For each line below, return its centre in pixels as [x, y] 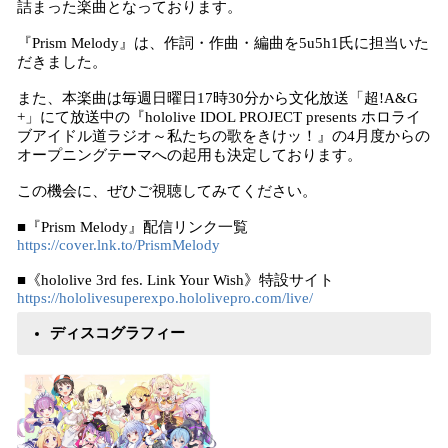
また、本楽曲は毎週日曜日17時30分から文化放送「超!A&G [217, 98]
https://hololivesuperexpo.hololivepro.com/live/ [165, 298]
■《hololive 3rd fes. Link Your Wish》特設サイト [175, 280]
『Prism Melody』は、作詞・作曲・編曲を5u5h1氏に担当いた [223, 43]
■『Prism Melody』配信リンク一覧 [134, 227]
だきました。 [62, 62]
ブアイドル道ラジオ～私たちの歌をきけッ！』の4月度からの [223, 136]
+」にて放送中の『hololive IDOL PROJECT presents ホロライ [219, 117]
